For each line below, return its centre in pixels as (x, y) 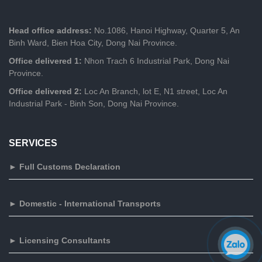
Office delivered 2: (46, 91)
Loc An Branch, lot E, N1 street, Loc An (156, 91)
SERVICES (33, 142)
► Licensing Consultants (60, 240)
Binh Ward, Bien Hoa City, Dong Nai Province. (93, 42)
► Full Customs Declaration (65, 166)
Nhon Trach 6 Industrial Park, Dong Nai (157, 61)
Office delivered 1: (46, 61)
